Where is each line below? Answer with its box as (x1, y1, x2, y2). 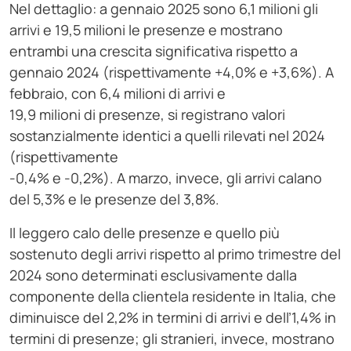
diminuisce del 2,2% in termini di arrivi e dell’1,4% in (9, 308, 336, 327)
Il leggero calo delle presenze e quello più (9, 223, 280, 243)
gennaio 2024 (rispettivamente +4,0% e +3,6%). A (9, 63, 334, 82)
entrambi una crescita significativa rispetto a (9, 42, 298, 61)
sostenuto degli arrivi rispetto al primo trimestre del (9, 244, 341, 264)
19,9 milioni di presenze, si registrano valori (9, 105, 285, 125)
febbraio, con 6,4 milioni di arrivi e (9, 84, 226, 103)
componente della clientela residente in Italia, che (9, 287, 336, 306)
